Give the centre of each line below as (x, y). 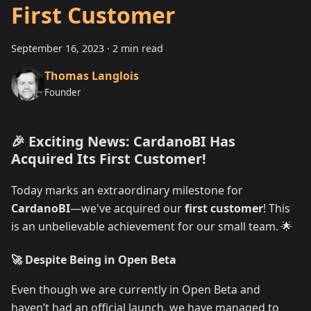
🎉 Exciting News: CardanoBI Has (123, 142)
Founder (63, 92)
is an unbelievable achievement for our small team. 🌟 (152, 227)
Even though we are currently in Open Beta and (136, 290)
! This (277, 209)
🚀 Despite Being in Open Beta (94, 260)
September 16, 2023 (58, 49)
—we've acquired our (127, 209)
